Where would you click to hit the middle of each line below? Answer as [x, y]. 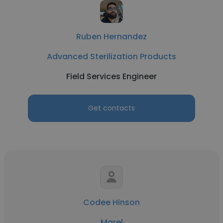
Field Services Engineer [111, 76]
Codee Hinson [111, 202]
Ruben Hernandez [111, 37]
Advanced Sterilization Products [111, 56]
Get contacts [111, 108]
